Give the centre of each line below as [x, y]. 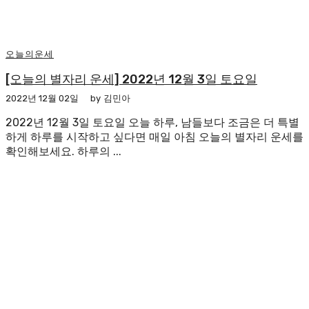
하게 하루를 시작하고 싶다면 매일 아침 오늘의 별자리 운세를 [154, 137]
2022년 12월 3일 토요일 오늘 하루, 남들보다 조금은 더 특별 [152, 123]
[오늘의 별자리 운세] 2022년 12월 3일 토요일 [131, 80]
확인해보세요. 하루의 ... [63, 152]
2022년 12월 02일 [42, 99]
